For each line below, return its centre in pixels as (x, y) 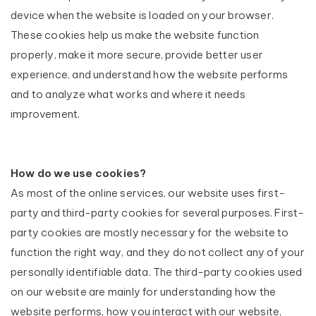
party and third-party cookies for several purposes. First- (158, 213)
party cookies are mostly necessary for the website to (150, 232)
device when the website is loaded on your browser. (142, 15)
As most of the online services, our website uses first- (148, 193)
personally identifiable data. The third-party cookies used (157, 272)
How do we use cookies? (79, 173)
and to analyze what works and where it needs (128, 94)
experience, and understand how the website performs (150, 74)
